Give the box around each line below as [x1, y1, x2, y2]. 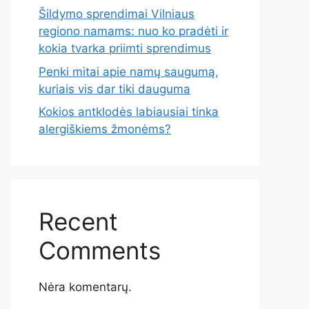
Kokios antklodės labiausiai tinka [39, 105, 219, 119]
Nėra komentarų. [39, 280, 132, 294]
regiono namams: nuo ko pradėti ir [39, 24, 228, 38]
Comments [39, 236, 161, 265]
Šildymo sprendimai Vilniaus [39, 7, 195, 21]
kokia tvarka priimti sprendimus [39, 41, 211, 55]
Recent [39, 207, 118, 236]
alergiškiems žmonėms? [39, 122, 171, 136]
